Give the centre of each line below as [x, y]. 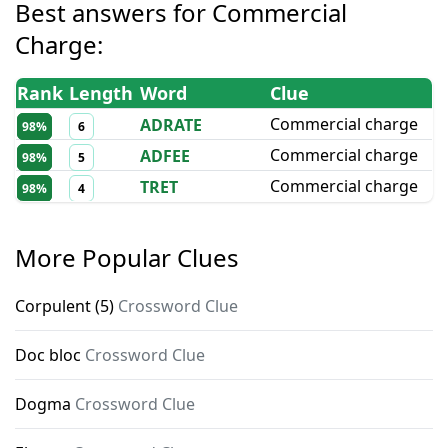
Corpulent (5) [64, 306]
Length [101, 93]
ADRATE [171, 125]
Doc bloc [48, 355]
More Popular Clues [127, 257]
